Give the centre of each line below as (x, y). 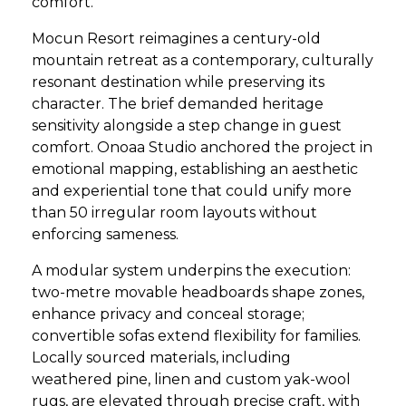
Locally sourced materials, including (161, 358)
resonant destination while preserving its (178, 82)
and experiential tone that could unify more (192, 191)
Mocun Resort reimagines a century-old (176, 39)
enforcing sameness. (105, 234)
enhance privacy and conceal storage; (168, 314)
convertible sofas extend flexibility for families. (196, 336)
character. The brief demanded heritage (178, 104)
